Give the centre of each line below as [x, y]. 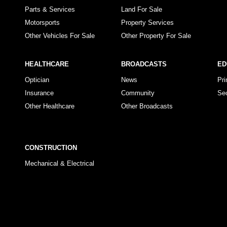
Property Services [147, 23]
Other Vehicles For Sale [60, 36]
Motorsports [42, 23]
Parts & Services [50, 9]
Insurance [39, 93]
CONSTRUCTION [51, 148]
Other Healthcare [50, 106]
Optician [37, 80]
